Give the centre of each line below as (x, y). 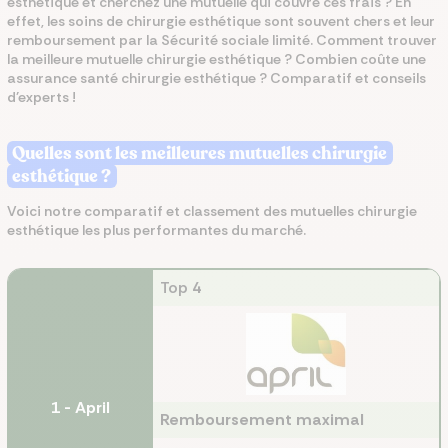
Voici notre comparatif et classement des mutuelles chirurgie (212, 211)
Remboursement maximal (262, 419)
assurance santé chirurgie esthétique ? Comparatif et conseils (216, 78)
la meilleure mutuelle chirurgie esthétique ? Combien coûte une (216, 59)
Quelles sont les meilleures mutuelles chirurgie (200, 153)
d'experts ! (41, 97)
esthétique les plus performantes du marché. (156, 230)
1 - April (80, 407)
